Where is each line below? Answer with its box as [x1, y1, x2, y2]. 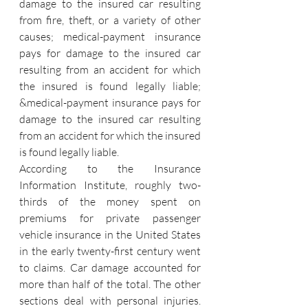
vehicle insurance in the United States [19, 228, 201, 241]
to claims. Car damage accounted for [19, 261, 201, 274]
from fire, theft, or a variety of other [19, 13, 201, 27]
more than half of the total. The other [19, 277, 201, 291]
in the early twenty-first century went [19, 244, 201, 258]
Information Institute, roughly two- [19, 178, 201, 192]
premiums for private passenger [19, 211, 201, 225]
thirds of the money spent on [19, 195, 201, 208]
